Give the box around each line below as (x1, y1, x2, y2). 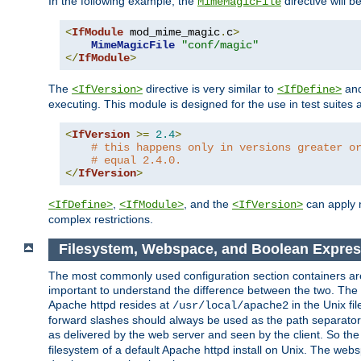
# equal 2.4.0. (91, 153, 181, 167)
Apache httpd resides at (48, 298, 172, 312)
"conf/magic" (181, 38, 259, 52)
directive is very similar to (143, 81, 277, 95)
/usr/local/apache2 (172, 299, 288, 313)
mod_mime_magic (123, 25, 220, 39)
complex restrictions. (48, 212, 153, 226)
